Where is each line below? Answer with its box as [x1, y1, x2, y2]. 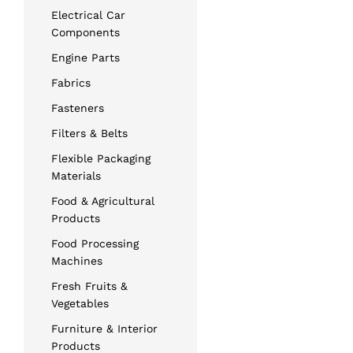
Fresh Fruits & [51, 279, 128, 292]
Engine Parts [51, 50, 120, 64]
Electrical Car [51, 8, 125, 21]
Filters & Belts [51, 126, 128, 139]
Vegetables [51, 296, 109, 310]
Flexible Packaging [51, 151, 150, 165]
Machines [51, 254, 102, 267]
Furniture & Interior [51, 321, 158, 335]
